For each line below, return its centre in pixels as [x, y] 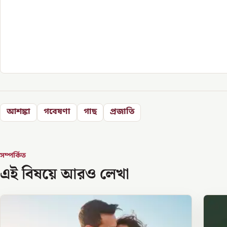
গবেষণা [57, 112]
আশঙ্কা [18, 112]
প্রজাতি [122, 112]
